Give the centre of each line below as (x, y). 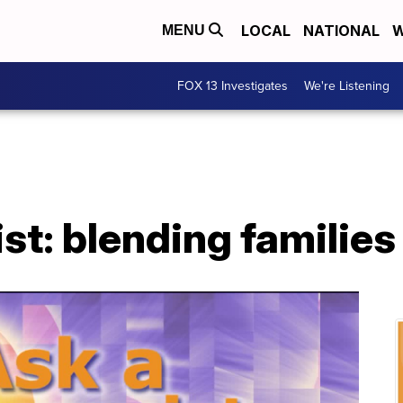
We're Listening (347, 85)
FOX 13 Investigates (233, 85)
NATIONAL (341, 31)
